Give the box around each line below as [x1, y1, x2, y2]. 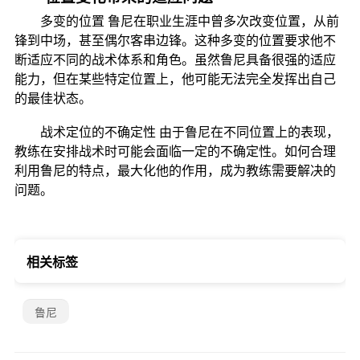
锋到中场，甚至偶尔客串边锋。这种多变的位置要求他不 [14, 34, 336, 47]
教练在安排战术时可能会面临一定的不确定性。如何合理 [14, 145, 336, 158]
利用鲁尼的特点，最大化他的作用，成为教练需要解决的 [14, 164, 336, 178]
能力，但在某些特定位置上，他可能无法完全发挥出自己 [14, 72, 336, 86]
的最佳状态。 [14, 92, 92, 105]
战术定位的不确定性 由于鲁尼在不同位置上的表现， [14, 125, 339, 139]
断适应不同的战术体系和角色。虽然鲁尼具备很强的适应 [14, 53, 336, 67]
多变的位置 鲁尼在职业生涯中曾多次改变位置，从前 [14, 14, 339, 28]
